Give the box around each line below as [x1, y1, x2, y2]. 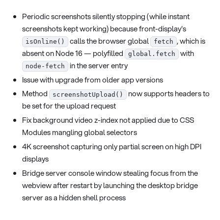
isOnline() [26, 38, 65, 46]
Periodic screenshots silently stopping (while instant [22, 10, 190, 22]
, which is [177, 35, 205, 46]
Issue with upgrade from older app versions [22, 74, 163, 85]
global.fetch [128, 50, 175, 58]
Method [22, 88, 49, 99]
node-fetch [26, 62, 65, 70]
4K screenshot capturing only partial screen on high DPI [22, 140, 201, 152]
